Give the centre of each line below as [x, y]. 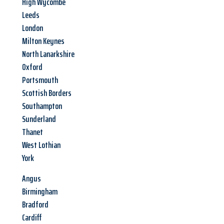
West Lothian [41, 145]
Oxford [32, 67]
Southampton [42, 106]
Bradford [35, 205]
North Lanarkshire [48, 54]
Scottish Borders [47, 93]
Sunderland [39, 119]
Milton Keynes [43, 41]
